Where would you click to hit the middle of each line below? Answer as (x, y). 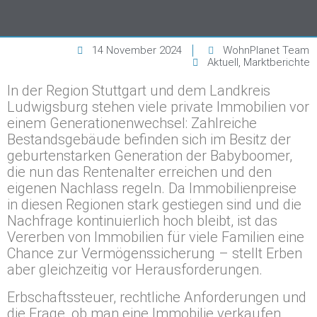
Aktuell (223, 62)
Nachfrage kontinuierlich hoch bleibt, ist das (142, 221)
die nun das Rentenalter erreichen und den (139, 172)
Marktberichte (277, 62)
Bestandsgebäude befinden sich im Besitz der (149, 139)
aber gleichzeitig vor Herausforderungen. (135, 270)
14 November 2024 (136, 50)
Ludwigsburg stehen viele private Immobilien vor (158, 107)
